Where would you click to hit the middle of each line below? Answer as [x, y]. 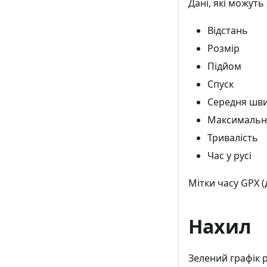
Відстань [228, 30]
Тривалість [233, 137]
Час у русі [229, 155]
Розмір [223, 48]
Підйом [224, 66]
